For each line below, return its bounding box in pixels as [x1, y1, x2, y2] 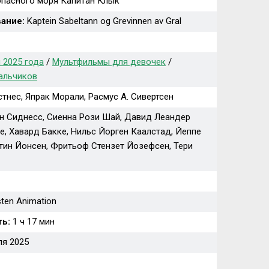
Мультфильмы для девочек [52, 56, 166, 67]
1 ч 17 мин [10, 216, 55, 227]
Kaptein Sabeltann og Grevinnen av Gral [25, 16, 181, 26]
